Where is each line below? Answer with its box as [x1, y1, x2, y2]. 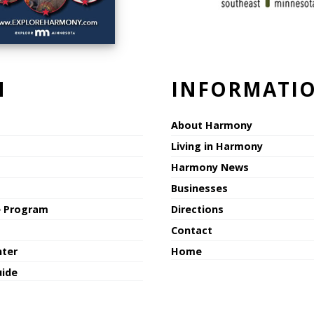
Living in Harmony [171, 139, 263, 153]
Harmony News [171, 161, 249, 175]
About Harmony [171, 118, 252, 132]
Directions [171, 203, 224, 217]
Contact [171, 224, 212, 238]
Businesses [171, 182, 228, 196]
